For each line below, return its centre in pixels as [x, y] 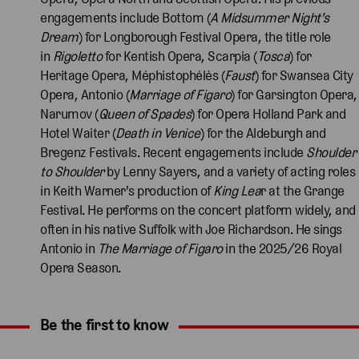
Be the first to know [104, 324]
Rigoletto [77, 56]
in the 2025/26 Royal [283, 248]
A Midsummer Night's [270, 17]
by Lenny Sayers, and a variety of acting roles [229, 171]
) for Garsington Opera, [294, 94]
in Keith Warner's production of [127, 190]
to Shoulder [72, 171]
